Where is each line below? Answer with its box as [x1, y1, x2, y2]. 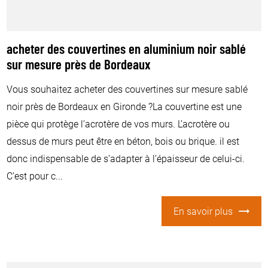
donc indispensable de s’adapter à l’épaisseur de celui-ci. [7, 151, 245, 165]
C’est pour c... [7, 169, 63, 182]
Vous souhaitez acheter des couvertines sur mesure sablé [7, 82, 248, 95]
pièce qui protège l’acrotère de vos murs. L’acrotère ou [7, 117, 230, 130]
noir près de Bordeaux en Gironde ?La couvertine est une [7, 99, 242, 112]
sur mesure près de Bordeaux [7, 59, 151, 73]
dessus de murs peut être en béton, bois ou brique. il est [7, 134, 240, 147]
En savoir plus [173, 204, 233, 217]
